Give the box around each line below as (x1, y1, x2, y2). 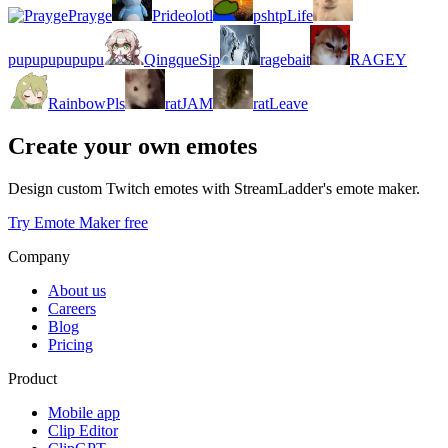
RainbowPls (48, 94, 125, 112)
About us (48, 281, 106, 299)
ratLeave (253, 94, 308, 112)
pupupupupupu (8, 50, 104, 68)
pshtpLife (253, 6, 313, 24)
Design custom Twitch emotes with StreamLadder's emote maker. (8, 179, 420, 197)
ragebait (260, 50, 310, 68)
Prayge (68, 6, 112, 24)
